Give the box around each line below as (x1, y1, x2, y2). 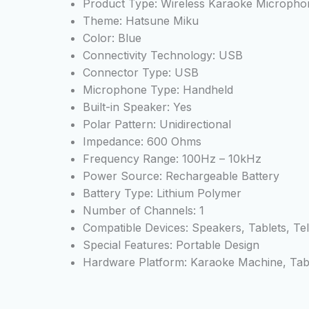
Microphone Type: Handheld (83, 83, 233, 97)
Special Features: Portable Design (83, 238, 259, 252)
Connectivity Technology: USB (83, 48, 243, 63)
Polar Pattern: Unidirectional (83, 117, 231, 132)
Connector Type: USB (83, 66, 199, 80)
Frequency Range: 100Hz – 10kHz (83, 152, 261, 166)
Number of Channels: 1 (83, 203, 204, 218)
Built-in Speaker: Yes (83, 100, 192, 114)
